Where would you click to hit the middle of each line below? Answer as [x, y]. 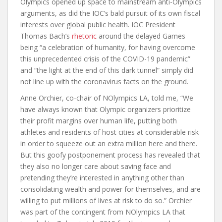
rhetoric [84, 36]
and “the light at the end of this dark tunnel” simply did [107, 70]
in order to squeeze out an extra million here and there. [109, 143]
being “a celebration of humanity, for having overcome [108, 47]
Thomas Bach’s [46, 36]
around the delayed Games [141, 36]
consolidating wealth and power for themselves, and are [111, 189]
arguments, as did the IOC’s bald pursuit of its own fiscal [110, 13]
